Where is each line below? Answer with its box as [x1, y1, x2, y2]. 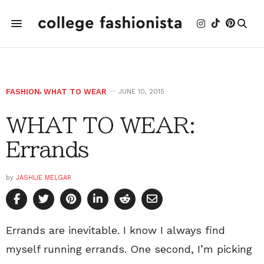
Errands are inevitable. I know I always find [6, 224, 225, 236]
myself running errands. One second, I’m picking [6, 243, 252, 255]
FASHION [6, 87, 40, 96]
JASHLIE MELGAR [16, 174, 71, 181]
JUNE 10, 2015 [118, 88, 164, 95]
